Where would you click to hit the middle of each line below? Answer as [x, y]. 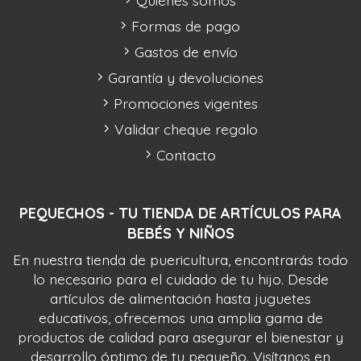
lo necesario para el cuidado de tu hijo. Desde [180, 279]
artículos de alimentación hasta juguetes [180, 299]
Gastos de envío [186, 52]
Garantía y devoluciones [186, 78]
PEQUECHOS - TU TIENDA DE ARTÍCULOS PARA [180, 214]
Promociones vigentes [186, 104]
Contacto [186, 155]
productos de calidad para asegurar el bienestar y [180, 337]
